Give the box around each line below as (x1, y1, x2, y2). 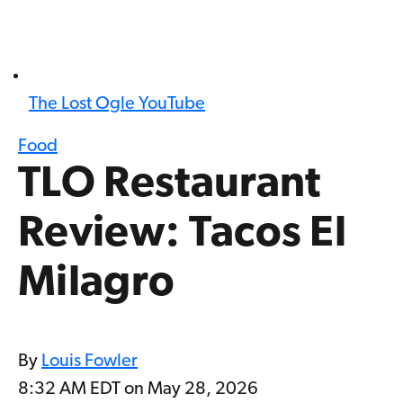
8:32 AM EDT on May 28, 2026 (18, 381, 258, 399)
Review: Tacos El (18, 213, 347, 257)
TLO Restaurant (18, 164, 321, 208)
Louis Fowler (41, 353, 138, 372)
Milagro (18, 263, 175, 307)
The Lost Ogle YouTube (29, 95, 205, 114)
